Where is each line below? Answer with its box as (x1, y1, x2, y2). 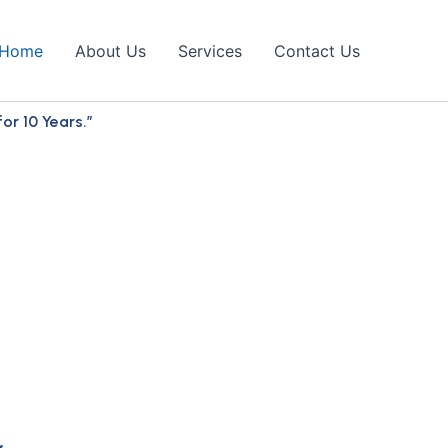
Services (178, 40, 242, 61)
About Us (75, 40, 146, 61)
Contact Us (274, 40, 360, 61)
